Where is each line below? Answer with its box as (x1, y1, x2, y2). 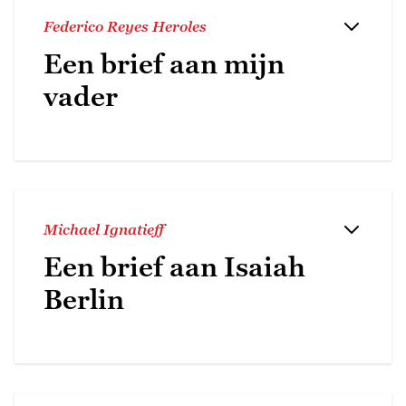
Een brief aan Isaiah (43, 250, 305, 283)
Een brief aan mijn (43, 47, 285, 80)
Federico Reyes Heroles (43, 17, 207, 34)
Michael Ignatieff (43, 220, 164, 237)
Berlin (43, 283, 124, 315)
